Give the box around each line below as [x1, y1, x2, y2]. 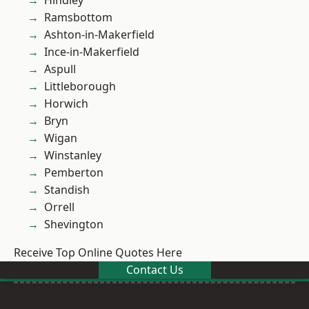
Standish [44, 182, 90, 198]
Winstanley [44, 148, 101, 163]
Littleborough [44, 79, 116, 94]
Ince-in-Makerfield [44, 44, 139, 60]
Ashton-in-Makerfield [44, 27, 154, 43]
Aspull [44, 61, 76, 77]
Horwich [44, 96, 88, 112]
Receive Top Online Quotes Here [14, 245, 182, 261]
